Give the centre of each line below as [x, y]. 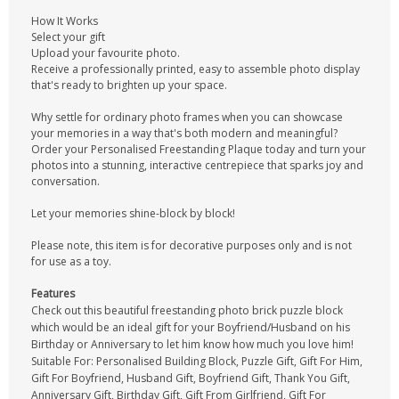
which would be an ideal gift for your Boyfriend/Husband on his [191, 327]
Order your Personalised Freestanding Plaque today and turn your [199, 149]
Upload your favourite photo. [106, 53]
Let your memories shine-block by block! [133, 213]
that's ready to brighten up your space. [129, 85]
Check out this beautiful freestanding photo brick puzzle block [187, 310]
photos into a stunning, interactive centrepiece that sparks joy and [197, 165]
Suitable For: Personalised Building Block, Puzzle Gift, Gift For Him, [197, 361]
